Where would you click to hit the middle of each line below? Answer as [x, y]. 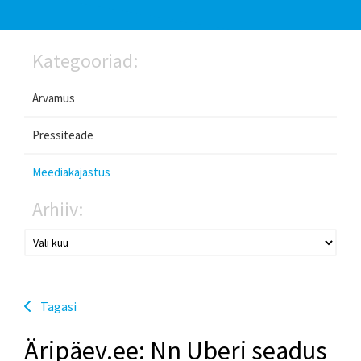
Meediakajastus [71, 172]
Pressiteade [63, 135]
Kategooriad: [85, 60]
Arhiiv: [58, 209]
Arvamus [54, 98]
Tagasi [58, 306]
